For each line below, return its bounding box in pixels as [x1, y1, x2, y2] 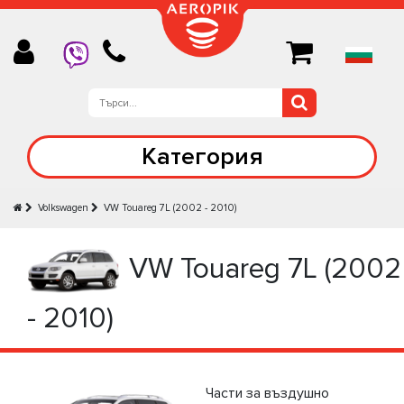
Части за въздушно [205, 384, 329, 402]
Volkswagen [38, 202, 88, 214]
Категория [141, 142, 263, 171]
